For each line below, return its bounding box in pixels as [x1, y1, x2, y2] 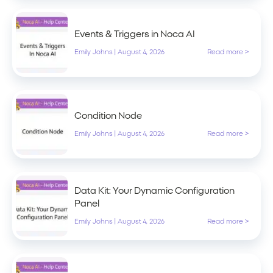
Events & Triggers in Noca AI [74, 29, 195, 39]
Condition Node [74, 111, 142, 121]
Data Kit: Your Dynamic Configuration [74, 186, 235, 196]
